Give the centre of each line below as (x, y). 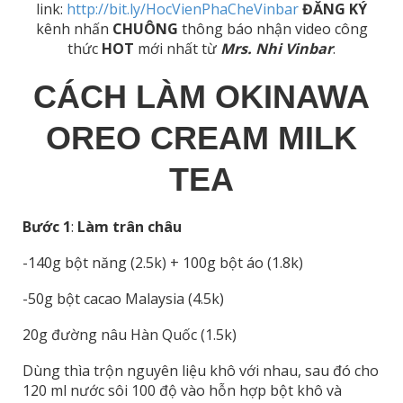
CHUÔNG (145, 28)
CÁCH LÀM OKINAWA (201, 96)
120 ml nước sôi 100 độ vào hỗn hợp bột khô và (182, 390)
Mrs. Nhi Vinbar (277, 48)
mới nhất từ (177, 48)
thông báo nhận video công (273, 28)
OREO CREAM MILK (201, 138)
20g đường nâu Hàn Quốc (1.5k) (130, 334)
